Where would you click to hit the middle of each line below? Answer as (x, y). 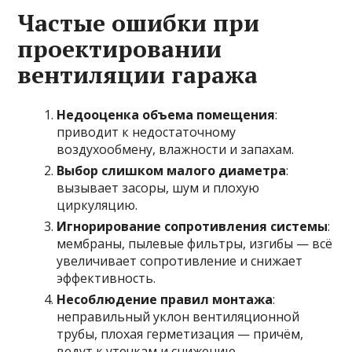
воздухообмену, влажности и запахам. (176, 150)
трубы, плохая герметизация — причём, (180, 334)
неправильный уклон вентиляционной (178, 317)
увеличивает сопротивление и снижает (180, 261)
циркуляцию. (97, 205)
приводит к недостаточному (147, 132)
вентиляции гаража (138, 75)
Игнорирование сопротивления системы (192, 227)
